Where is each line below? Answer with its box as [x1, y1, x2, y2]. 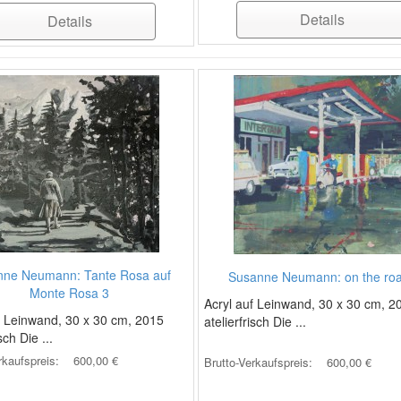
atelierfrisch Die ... [203, 312, 306, 330]
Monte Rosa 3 [30, 284, 110, 302]
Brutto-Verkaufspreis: [203, 354, 316, 371]
